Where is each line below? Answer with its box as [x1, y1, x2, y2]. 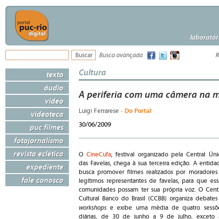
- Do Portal [121, 107, 151, 115]
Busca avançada [99, 52, 143, 59]
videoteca [31, 109, 64, 119]
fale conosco [22, 175, 64, 185]
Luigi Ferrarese [79, 108, 121, 115]
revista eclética [14, 149, 64, 158]
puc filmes [30, 122, 64, 132]
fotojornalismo [14, 135, 64, 145]
